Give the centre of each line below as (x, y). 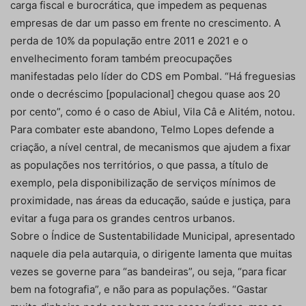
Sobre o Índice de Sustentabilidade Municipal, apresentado (153, 236)
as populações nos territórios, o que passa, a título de (139, 165)
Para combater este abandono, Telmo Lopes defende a (142, 129)
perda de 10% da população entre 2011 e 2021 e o (129, 40)
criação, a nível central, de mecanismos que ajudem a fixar (151, 147)
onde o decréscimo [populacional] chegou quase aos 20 (145, 94)
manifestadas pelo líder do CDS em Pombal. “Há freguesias (153, 76)
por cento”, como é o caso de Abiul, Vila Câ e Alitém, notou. (153, 111)
